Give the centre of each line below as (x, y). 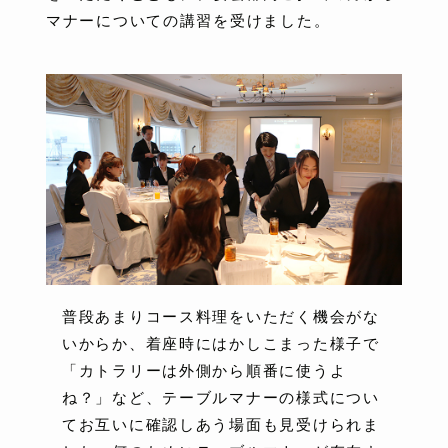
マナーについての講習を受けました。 (188, 21)
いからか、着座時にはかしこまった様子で (221, 343)
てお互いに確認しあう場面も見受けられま (221, 424)
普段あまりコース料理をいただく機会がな (221, 316)
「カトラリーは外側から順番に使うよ (204, 370)
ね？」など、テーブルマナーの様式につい (221, 397)
